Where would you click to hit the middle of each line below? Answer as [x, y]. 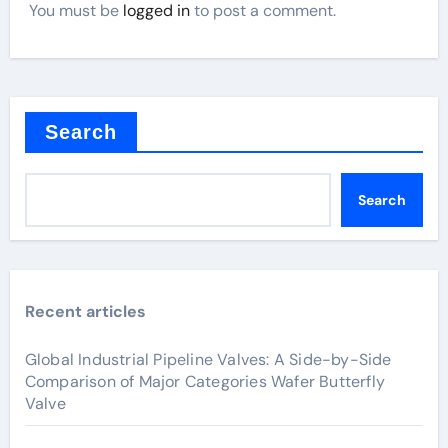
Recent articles [85, 312]
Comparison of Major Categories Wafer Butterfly [204, 382]
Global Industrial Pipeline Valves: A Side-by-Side [208, 360]
